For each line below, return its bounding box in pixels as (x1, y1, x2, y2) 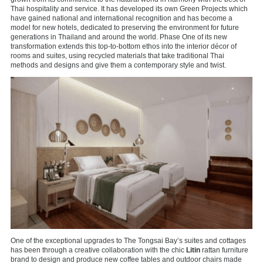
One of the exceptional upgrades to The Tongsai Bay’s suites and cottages (11, 237, 246, 245)
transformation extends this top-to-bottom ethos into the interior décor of (11, 42, 237, 50)
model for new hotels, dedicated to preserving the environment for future (11, 23, 239, 32)
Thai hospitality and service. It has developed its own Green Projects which (11, 4, 248, 13)
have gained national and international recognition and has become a (11, 14, 232, 22)
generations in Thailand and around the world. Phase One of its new (11, 32, 227, 41)
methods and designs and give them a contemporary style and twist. (11, 60, 226, 69)
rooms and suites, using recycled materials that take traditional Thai (11, 51, 224, 60)
